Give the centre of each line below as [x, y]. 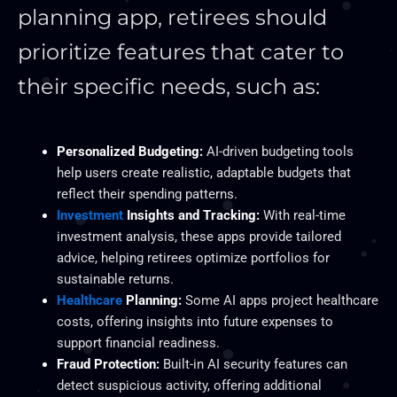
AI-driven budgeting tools [278, 151]
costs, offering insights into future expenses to [195, 321]
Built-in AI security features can [253, 364]
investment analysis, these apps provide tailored [198, 236]
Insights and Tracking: [191, 215]
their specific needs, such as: [169, 86]
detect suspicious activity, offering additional [189, 385]
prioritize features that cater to [181, 51]
